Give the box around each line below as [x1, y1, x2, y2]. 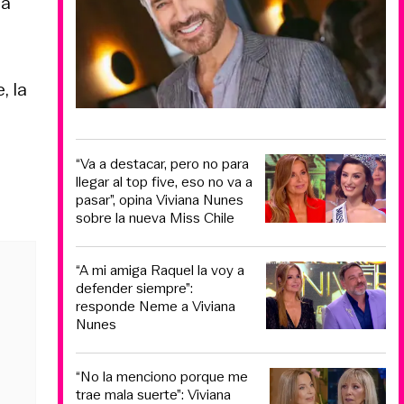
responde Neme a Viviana [76, 296, 235, 317]
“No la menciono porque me [76, 365, 248, 387]
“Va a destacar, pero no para [76, 152, 249, 174]
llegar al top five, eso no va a [76, 170, 252, 192]
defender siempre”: [76, 278, 193, 299]
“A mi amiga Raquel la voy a [76, 260, 244, 281]
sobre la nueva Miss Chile [76, 207, 234, 228]
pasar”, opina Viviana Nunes [76, 188, 243, 210]
